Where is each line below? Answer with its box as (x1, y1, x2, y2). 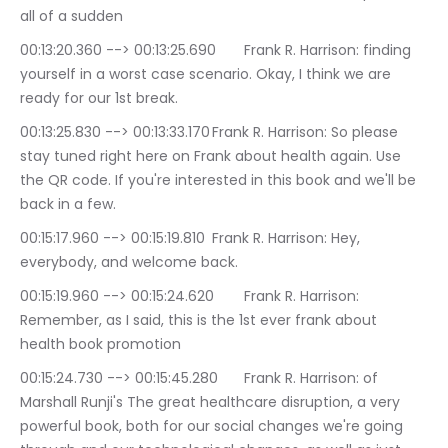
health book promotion (20, 334, 181, 355)
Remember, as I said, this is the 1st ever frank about (20, 310, 381, 331)
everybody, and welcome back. (20, 252, 238, 273)
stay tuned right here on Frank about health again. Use (20, 146, 405, 167)
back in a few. (20, 194, 116, 215)
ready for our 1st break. (20, 88, 178, 109)
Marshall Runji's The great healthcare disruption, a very (20, 392, 404, 413)
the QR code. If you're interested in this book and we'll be (20, 170, 420, 191)
